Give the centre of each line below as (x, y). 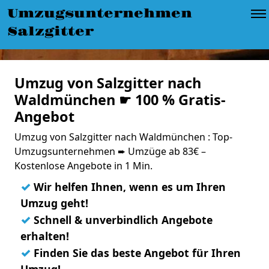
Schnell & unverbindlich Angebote (122, 220)
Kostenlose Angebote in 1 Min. (83, 166)
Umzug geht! (54, 203)
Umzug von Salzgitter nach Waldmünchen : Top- (123, 137)
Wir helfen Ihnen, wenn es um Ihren (128, 187)
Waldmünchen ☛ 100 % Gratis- (120, 100)
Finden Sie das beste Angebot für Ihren (136, 253)
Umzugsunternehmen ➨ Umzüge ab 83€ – (110, 151)
